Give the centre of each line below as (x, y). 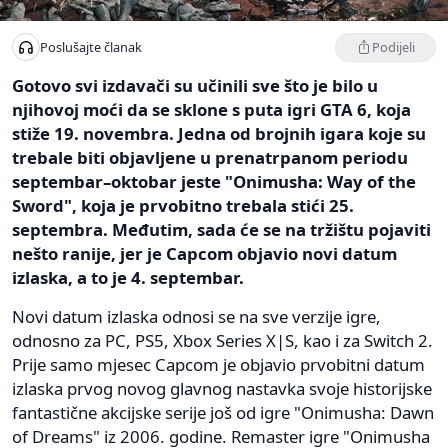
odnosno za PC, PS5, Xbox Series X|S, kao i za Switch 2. (222, 340)
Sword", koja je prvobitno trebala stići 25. (183, 205)
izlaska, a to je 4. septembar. (128, 277)
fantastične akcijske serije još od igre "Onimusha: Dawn (223, 412)
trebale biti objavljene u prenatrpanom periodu (210, 157)
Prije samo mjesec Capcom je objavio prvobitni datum (218, 364)
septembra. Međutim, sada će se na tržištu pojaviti (221, 229)
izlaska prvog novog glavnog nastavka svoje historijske (222, 388)
